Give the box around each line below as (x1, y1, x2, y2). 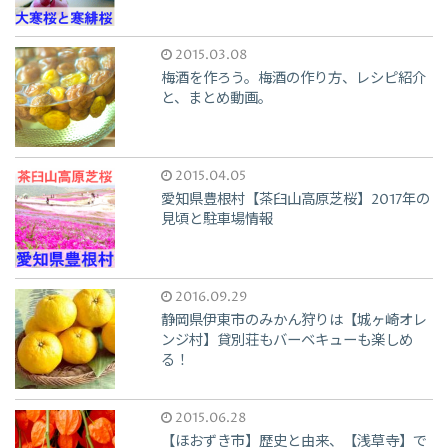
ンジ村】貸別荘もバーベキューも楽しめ (161, 331, 414, 352)
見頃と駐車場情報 (161, 210, 274, 231)
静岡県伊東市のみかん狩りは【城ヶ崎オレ (161, 311, 428, 332)
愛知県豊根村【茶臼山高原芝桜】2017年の (161, 190, 431, 211)
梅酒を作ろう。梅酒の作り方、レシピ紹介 (161, 69, 427, 90)
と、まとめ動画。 (161, 89, 273, 110)
